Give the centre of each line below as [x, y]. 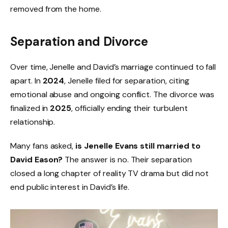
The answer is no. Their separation [127, 160]
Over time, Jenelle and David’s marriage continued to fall [113, 67]
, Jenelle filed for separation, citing [127, 80]
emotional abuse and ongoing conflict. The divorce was [112, 94]
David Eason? [37, 160]
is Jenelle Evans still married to [138, 146]
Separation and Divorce [79, 41]
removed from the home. [56, 9]
